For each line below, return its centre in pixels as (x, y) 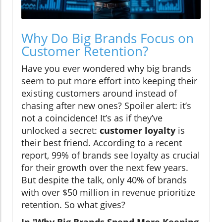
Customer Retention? (85, 51)
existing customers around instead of (99, 93)
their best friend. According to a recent (102, 142)
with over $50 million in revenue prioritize (108, 192)
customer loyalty (138, 130)
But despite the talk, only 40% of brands (104, 180)
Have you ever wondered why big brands (106, 68)
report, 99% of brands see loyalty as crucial (111, 155)
